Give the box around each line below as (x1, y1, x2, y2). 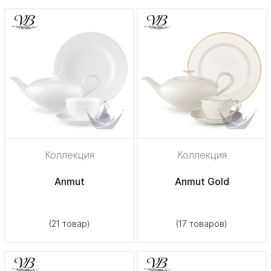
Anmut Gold (174, 175, 229, 188)
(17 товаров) (176, 218, 227, 229)
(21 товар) (48, 218, 90, 229)
